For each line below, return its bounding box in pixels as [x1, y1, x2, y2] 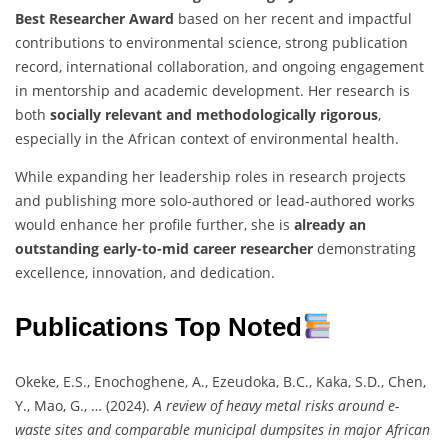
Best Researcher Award [15, 8, 174, 28]
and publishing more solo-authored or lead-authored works [15, 190, 415, 210]
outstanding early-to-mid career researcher [15, 238, 313, 258]
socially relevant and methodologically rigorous [50, 104, 378, 124]
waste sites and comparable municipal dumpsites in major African [15, 419, 430, 439]
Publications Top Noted [15, 311, 302, 342]
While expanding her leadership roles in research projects [15, 166, 406, 186]
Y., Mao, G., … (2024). [15, 395, 154, 415]
